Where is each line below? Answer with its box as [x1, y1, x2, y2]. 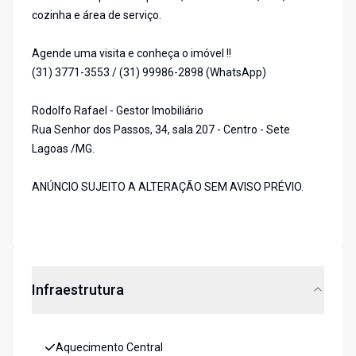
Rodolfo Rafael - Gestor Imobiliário [32, 104, 203, 118]
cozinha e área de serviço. [32, 9, 161, 22]
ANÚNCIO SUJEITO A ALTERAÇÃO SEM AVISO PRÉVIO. [32, 180, 304, 194]
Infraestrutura [32, 281, 124, 299]
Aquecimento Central [56, 341, 163, 354]
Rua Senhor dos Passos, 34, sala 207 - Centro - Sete [32, 123, 290, 137]
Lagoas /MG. [32, 142, 95, 156]
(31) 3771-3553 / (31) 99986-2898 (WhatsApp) [32, 66, 266, 79]
